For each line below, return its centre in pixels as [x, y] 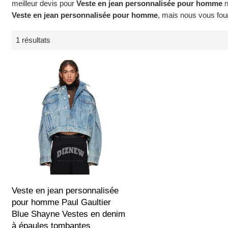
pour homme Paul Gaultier [62, 202]
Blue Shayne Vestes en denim [69, 214]
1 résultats [33, 40]
